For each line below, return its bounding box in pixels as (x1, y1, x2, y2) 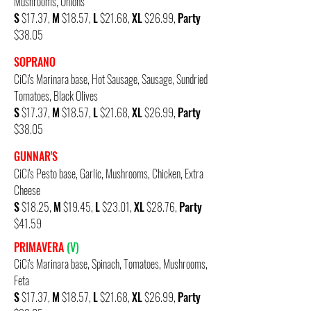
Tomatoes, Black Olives (14, 87, 98, 104)
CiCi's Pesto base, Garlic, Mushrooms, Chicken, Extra (14, 165, 203, 182)
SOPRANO (14, 53, 56, 70)
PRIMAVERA (14, 239, 64, 255)
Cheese (14, 182, 40, 199)
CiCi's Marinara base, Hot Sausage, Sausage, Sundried (14, 71, 208, 87)
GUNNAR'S (14, 148, 58, 165)
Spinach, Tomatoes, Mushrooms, (92, 255, 208, 272)
